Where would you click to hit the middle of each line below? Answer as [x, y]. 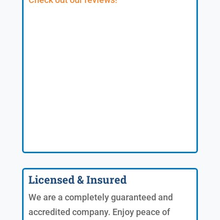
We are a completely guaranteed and [100, 197]
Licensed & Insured [77, 179]
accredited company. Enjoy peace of [99, 212]
